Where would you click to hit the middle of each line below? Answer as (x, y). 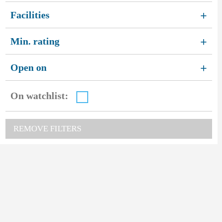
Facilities (30, 15)
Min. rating (35, 41)
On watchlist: (39, 95)
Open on (28, 67)
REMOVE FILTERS (47, 128)
